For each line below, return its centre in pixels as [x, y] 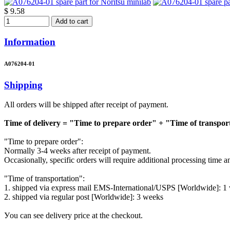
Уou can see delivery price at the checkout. [73, 216]
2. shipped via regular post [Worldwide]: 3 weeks [84, 197]
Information [30, 42]
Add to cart [72, 21]
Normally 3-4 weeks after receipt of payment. [78, 151]
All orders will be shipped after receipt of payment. [86, 105]
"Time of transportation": [44, 179]
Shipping [23, 85]
